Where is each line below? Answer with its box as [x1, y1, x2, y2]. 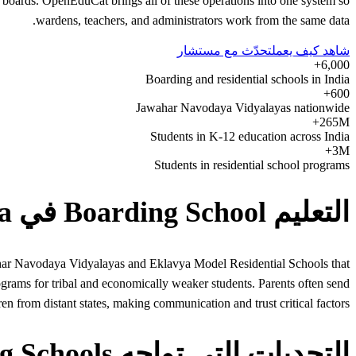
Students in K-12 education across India [150, 129, 350, 143]
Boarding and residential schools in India [145, 72, 350, 86]
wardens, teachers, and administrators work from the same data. [36, 13, 350, 27]
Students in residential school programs [154, 157, 350, 172]
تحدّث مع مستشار [177, 43, 272, 57]
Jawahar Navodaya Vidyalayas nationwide [136, 100, 350, 114]
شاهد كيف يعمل [272, 43, 350, 57]
